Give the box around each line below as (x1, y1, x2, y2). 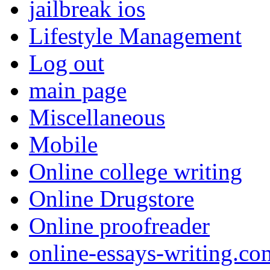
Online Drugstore (29, 185, 194, 212)
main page (29, 77, 127, 103)
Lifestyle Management (29, 22, 242, 49)
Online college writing (29, 158, 242, 184)
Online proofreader (29, 212, 210, 239)
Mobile (29, 131, 98, 157)
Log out (29, 49, 104, 76)
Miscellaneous (29, 104, 165, 130)
